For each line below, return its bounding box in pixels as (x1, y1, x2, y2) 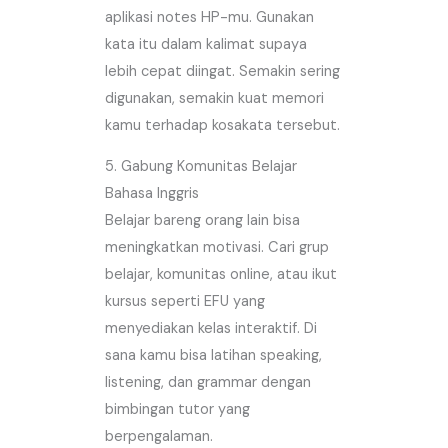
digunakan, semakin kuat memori (105, 88, 325, 108)
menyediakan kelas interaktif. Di (105, 319, 318, 339)
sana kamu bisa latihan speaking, (105, 346, 323, 366)
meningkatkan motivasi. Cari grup (105, 238, 330, 258)
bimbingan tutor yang (105, 400, 251, 420)
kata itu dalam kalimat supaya (105, 34, 308, 54)
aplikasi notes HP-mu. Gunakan (105, 7, 315, 27)
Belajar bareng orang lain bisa (105, 211, 301, 231)
